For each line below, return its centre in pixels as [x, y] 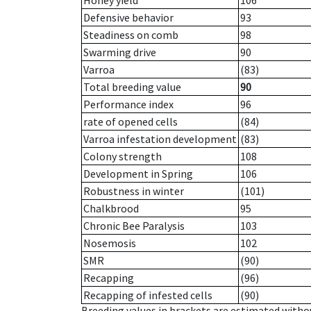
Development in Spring [138, 174]
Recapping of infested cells [148, 295]
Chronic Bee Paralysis [134, 226]
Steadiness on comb [131, 35]
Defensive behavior [128, 18]
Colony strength [123, 157]
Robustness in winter [134, 191]
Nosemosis [110, 243]
